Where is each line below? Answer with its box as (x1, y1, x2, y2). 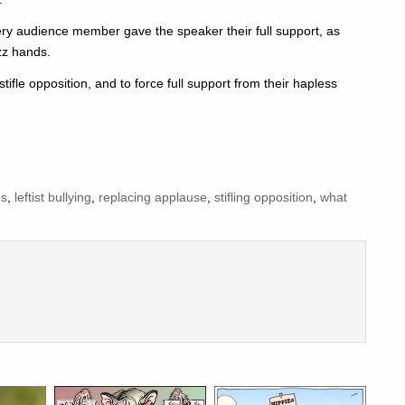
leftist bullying (14, 190, 91, 205)
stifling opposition (214, 190, 313, 205)
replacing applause (99, 190, 207, 205)
